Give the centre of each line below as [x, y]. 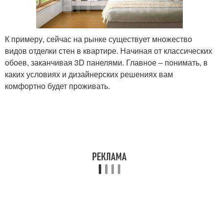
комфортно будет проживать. [57, 86]
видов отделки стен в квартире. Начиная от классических [109, 50]
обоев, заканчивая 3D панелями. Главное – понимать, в [106, 62]
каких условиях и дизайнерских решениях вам [89, 74]
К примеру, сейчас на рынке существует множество [99, 39]
